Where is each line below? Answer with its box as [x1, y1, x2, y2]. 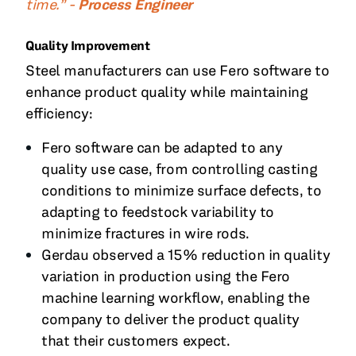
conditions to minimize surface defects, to [41, 181, 322, 200]
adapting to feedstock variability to [41, 203, 274, 222]
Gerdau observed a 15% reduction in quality [41, 246, 331, 265]
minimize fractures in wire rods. [41, 224, 250, 243]
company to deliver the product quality [41, 310, 300, 329]
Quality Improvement [25, 37, 150, 54]
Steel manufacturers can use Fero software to [25, 61, 330, 80]
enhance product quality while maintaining [25, 83, 308, 102]
